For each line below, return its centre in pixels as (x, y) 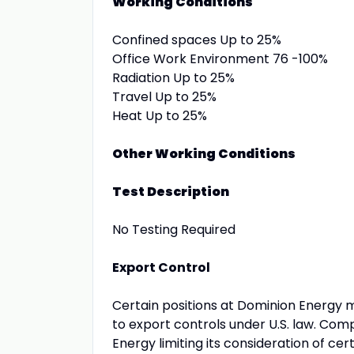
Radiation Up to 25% (173, 78)
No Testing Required (174, 230)
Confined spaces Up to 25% (197, 40)
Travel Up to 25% (164, 97)
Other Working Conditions (204, 154)
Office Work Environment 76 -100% (220, 59)
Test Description (171, 192)
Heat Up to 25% (160, 116)
